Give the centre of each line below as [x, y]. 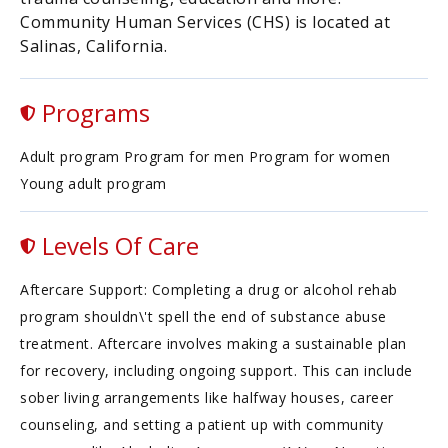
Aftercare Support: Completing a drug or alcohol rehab [209, 289]
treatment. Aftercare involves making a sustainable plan [213, 343]
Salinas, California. [93, 46]
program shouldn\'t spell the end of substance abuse [203, 316]
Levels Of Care [117, 245]
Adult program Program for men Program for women [205, 156]
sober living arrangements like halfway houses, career [207, 397]
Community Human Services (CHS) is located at [205, 22]
